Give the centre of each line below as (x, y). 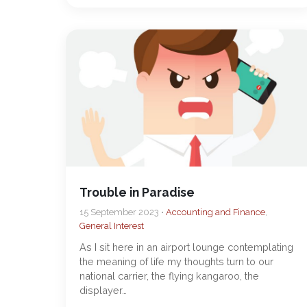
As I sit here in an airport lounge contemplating (186, 247)
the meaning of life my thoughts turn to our (176, 261)
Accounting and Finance (216, 212)
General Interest (112, 226)
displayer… (103, 290)
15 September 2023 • (123, 212)
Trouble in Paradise (137, 192)
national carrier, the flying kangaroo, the (169, 276)
